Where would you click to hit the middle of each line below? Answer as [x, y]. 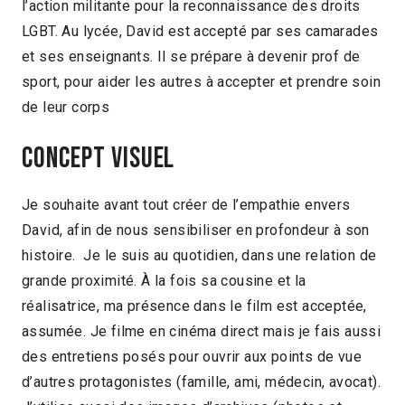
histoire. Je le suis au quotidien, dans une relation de [199, 256]
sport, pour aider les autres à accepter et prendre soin [201, 82]
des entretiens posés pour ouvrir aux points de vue [192, 357]
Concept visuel [99, 158]
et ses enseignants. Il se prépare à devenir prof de [191, 57]
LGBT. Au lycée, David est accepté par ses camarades [200, 32]
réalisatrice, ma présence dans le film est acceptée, [194, 306]
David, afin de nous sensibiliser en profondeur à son [196, 231]
